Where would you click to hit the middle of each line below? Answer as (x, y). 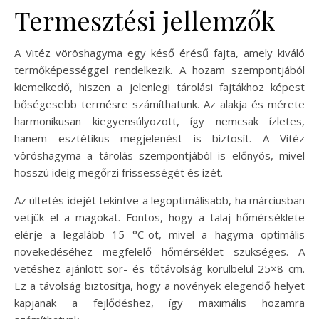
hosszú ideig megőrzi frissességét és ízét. (119, 172)
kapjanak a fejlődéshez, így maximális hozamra (159, 302)
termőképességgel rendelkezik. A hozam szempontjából (159, 69)
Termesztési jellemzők (145, 20)
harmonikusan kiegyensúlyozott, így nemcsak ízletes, (159, 121)
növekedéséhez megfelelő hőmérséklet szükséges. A (159, 251)
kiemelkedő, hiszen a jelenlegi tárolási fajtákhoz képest (159, 87)
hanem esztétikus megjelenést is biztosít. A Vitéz (159, 138)
